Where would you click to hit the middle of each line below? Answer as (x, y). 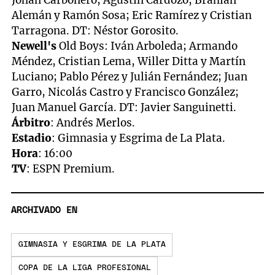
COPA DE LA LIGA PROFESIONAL (84, 268)
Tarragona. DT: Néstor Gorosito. (95, 30)
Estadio (32, 138)
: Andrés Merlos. (93, 122)
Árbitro (31, 122)
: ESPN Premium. (71, 168)
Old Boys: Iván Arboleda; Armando (149, 46)
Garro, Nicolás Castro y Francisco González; (126, 92)
